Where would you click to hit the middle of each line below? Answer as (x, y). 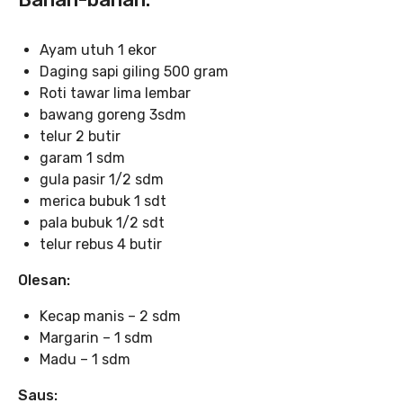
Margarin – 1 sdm (96, 337)
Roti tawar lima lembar (115, 93)
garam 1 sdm (82, 157)
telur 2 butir (80, 136)
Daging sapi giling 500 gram (134, 71)
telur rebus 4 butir (101, 244)
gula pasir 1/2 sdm (102, 179)
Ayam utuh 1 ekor (98, 49)
